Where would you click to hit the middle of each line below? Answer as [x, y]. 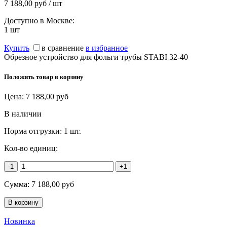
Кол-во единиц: [31, 148]
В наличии [23, 114]
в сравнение [63, 48]
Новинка [20, 221]
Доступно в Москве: [39, 20]
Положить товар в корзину [44, 77]
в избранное [107, 48]
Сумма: [18, 184]
